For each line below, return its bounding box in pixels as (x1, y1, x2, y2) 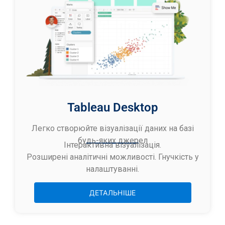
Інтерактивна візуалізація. (64, 140, 161, 150)
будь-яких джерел (77, 135, 148, 145)
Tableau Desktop (67, 100, 158, 115)
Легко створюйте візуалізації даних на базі (31, 123, 194, 133)
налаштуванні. (86, 164, 139, 174)
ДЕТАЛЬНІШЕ (89, 188, 136, 197)
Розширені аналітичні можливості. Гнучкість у (26, 152, 199, 162)
